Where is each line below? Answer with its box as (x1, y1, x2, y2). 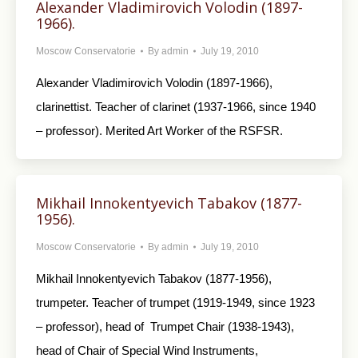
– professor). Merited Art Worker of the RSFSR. (36, 124, 283, 137)
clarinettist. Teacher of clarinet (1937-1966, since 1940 (36, 100, 316, 113)
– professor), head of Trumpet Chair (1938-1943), (36, 320, 294, 333)
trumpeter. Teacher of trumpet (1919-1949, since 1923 (36, 296, 315, 309)
